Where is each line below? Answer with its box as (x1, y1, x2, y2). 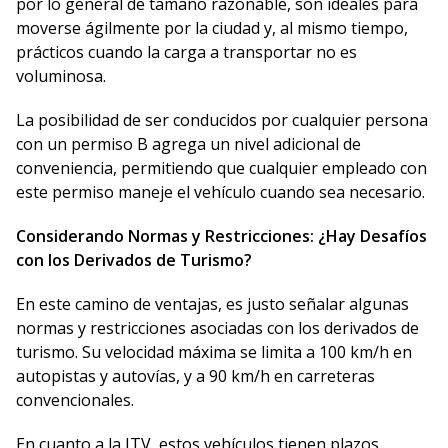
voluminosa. (16, 65, 106, 88)
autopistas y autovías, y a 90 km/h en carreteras (16, 365, 375, 388)
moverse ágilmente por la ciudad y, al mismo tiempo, (16, 17, 408, 40)
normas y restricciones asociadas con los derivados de (16, 317, 419, 340)
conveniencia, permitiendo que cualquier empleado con (16, 157, 427, 180)
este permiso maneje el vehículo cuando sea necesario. (16, 181, 425, 204)
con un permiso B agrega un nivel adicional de (16, 133, 361, 156)
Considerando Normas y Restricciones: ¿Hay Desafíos (16, 225, 427, 248)
